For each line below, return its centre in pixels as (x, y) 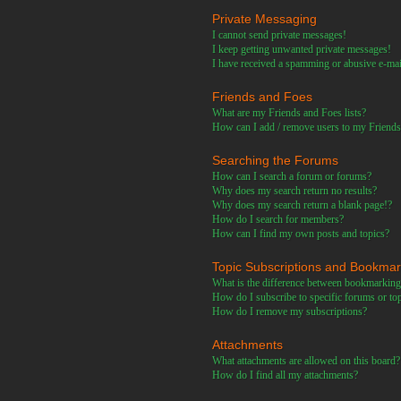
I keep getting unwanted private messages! (302, 49)
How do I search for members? (278, 219)
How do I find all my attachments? (286, 375)
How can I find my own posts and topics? (301, 234)
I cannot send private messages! (280, 35)
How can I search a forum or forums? (292, 176)
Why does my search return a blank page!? (303, 205)
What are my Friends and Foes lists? (290, 113)
